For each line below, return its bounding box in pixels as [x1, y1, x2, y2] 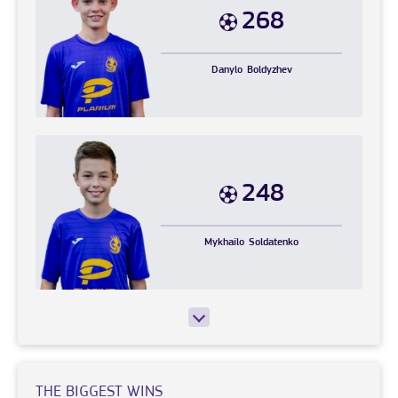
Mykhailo [204, 236, 245, 248]
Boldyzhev [246, 64, 292, 76]
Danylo [211, 64, 243, 76]
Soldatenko [249, 236, 299, 248]
